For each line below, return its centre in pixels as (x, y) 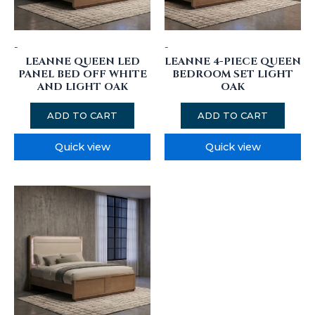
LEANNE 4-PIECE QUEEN (233, 61)
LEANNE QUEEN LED (82, 61)
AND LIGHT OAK (82, 86)
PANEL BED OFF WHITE (82, 74)
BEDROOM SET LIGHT (233, 74)
